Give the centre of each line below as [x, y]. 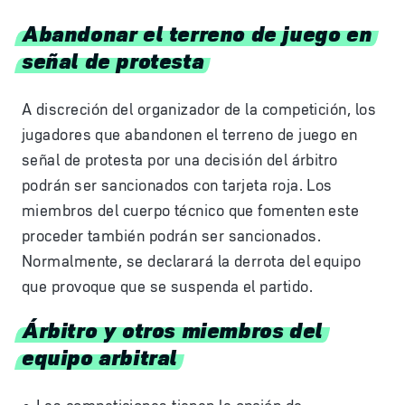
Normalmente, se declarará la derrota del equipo [192, 261]
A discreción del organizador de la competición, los [199, 109]
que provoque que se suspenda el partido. [168, 287]
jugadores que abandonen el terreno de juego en [190, 135]
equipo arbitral [100, 356]
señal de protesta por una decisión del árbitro [180, 160]
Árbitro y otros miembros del [172, 329]
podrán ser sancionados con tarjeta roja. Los [177, 185]
